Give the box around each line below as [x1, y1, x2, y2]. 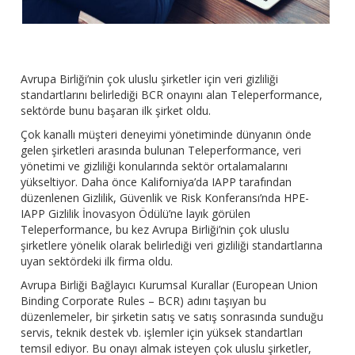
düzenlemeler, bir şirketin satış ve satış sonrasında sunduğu [21, 309, 324, 325]
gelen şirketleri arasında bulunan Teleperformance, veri [21, 143, 302, 158]
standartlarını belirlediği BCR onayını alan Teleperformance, [21, 87, 323, 103]
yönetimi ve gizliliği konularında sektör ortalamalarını [21, 158, 288, 174]
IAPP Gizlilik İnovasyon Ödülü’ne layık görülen [21, 206, 251, 222]
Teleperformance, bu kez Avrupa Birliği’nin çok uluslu [21, 222, 290, 238]
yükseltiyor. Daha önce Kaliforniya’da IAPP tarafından [21, 174, 292, 190]
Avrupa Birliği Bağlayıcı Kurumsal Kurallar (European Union [21, 277, 319, 293]
